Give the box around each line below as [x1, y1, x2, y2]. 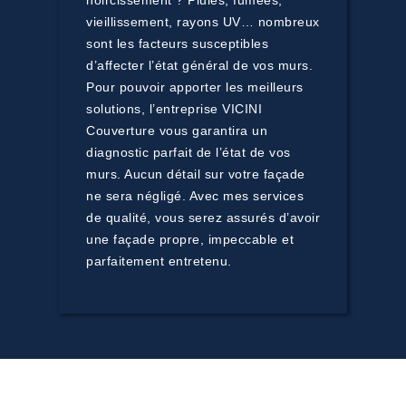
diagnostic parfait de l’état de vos [86, 145, 291, 159]
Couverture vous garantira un [86, 123, 267, 138]
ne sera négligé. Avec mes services [86, 188, 304, 203]
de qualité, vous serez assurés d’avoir [86, 210, 320, 225]
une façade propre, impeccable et [86, 232, 294, 246]
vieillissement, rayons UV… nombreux [86, 14, 320, 29]
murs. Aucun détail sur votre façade [86, 167, 305, 181]
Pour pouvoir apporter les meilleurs [86, 80, 304, 94]
